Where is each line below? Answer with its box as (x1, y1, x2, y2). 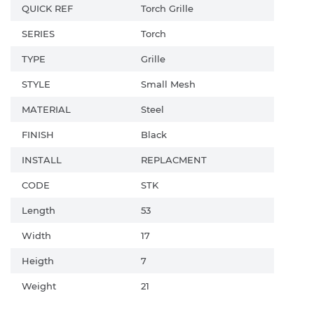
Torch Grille (141, 2, 193, 14)
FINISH (22, 128, 54, 140)
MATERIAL (22, 103, 71, 115)
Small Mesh (141, 78, 196, 90)
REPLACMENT (141, 153, 207, 165)
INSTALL (22, 153, 62, 165)
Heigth (22, 254, 54, 266)
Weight (22, 280, 56, 292)
